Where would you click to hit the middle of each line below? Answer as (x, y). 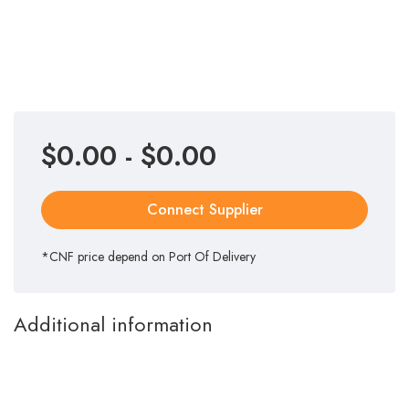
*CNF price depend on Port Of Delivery (148, 257)
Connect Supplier (204, 210)
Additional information (113, 324)
